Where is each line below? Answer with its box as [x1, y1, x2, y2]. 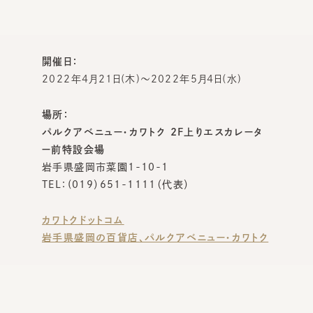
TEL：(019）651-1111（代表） [42, 179, 190, 189]
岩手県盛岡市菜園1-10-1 [42, 161, 169, 172]
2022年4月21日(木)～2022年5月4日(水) [42, 73, 242, 84]
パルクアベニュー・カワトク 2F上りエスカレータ [42, 126, 263, 137]
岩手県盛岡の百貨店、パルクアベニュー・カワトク [42, 232, 269, 242]
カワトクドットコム [42, 214, 124, 225]
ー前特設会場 [42, 144, 105, 154]
